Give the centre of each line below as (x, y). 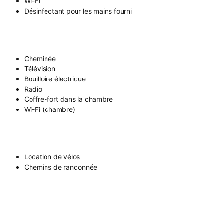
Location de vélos (52, 157)
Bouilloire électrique (55, 79)
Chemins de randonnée (61, 167)
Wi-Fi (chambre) (50, 109)
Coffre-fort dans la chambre (69, 99)
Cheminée (40, 58)
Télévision (40, 69)
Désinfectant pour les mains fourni (78, 11)
